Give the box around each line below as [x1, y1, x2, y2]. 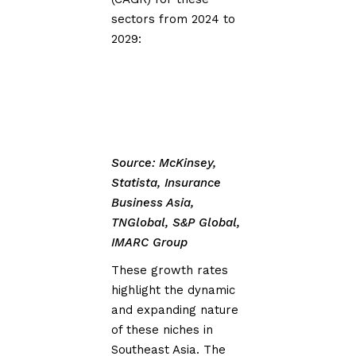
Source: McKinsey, [111, 155, 217, 170]
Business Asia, [111, 195, 195, 210]
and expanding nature [111, 302, 239, 317]
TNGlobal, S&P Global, [111, 215, 241, 230]
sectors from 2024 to [111, 11, 236, 26]
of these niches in [111, 322, 214, 337]
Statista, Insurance [111, 175, 222, 190]
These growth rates [111, 262, 229, 277]
